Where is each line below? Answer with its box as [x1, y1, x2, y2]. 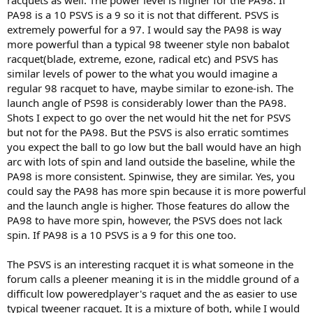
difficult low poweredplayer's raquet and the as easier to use [7, 286, 297, 300]
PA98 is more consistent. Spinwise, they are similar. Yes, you [7, 169, 295, 183]
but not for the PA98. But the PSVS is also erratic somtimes [7, 125, 289, 139]
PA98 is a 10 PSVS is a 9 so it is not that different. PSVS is [7, 8, 279, 22]
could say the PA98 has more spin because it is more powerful [7, 184, 306, 198]
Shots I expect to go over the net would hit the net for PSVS [7, 110, 291, 124]
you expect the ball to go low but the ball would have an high [7, 140, 301, 154]
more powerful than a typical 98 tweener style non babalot [7, 37, 289, 51]
